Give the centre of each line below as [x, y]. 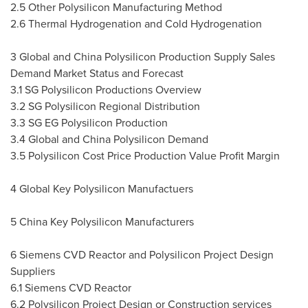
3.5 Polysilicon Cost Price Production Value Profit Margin [146, 156]
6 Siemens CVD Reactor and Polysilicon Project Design [142, 255]
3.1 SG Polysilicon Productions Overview [107, 90]
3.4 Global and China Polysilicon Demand [111, 140]
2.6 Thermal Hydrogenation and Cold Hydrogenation [137, 24]
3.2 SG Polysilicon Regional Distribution [107, 107]
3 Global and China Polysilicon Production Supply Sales [143, 57]
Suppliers [34, 272]
